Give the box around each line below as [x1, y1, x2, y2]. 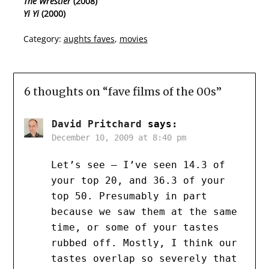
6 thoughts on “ [23, 85, 108, 99]
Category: [23, 33, 61, 45]
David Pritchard [51, 118, 142, 130]
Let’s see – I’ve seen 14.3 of [50, 159, 225, 171]
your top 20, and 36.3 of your [50, 175, 225, 187]
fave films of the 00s [107, 85, 216, 99]
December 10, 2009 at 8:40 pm [51, 133, 186, 143]
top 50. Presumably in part [50, 190, 207, 202]
